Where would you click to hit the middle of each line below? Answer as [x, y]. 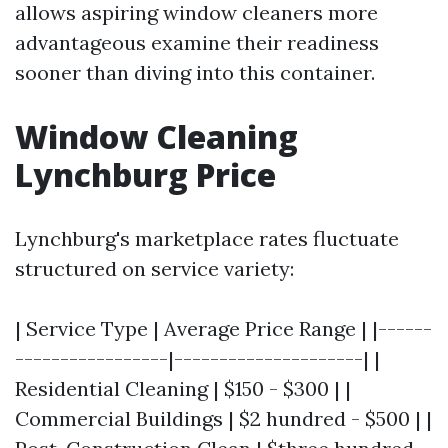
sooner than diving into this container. [195, 72]
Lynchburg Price [145, 174]
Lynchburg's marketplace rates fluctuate [207, 238]
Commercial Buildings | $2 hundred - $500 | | [223, 418]
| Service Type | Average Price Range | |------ [223, 328]
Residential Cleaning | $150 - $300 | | [183, 388]
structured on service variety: [154, 268]
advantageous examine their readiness [197, 42]
